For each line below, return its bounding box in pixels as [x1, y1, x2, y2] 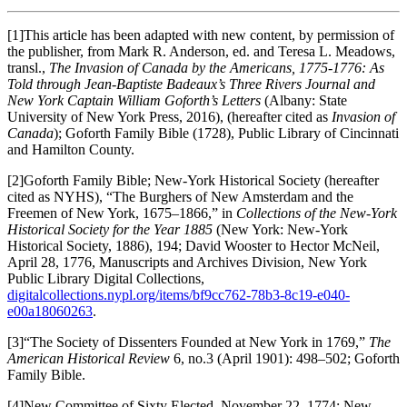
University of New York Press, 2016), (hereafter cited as [7, 108, 332, 124]
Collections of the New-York [236, 204, 397, 221]
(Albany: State [264, 92, 347, 108]
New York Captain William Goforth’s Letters [7, 92, 264, 108]
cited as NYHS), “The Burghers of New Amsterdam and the [7, 188, 353, 204]
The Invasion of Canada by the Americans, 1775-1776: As [49, 59, 384, 75]
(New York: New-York [216, 221, 348, 237]
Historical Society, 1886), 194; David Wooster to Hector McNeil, [7, 237, 380, 253]
